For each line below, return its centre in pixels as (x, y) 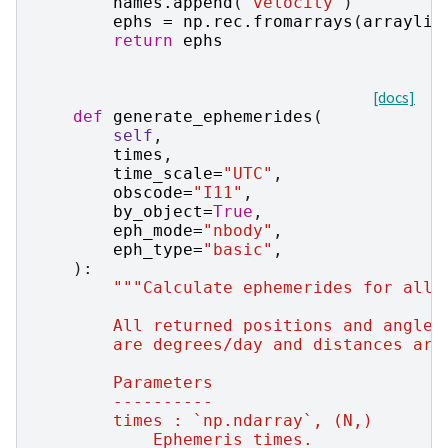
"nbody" (238, 230)
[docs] (394, 97)
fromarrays (303, 21)
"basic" (238, 249)
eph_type (153, 249)
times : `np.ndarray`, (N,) (203, 420)
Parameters (123, 382)
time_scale (163, 173)
